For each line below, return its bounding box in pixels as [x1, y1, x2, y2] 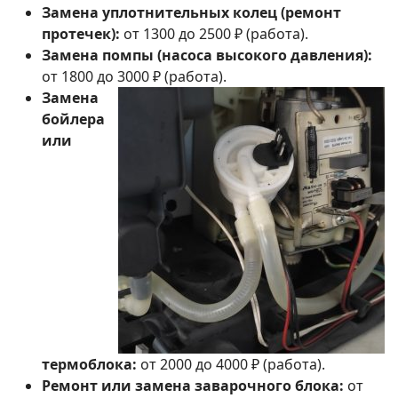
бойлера [42, 109, 105, 130]
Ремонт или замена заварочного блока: [42, 376, 344, 396]
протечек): [42, 24, 120, 44]
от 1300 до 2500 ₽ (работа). [120, 24, 308, 44]
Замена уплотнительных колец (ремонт [42, 3, 341, 23]
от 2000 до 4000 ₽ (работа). [137, 354, 325, 375]
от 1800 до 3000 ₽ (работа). [42, 67, 227, 87]
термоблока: [42, 354, 137, 375]
